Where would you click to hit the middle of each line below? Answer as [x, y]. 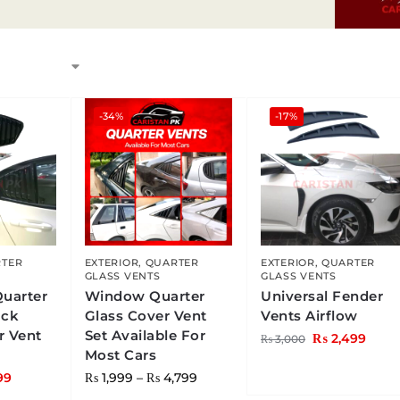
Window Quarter [145, 296]
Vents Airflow [309, 316]
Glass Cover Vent [146, 316]
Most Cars [121, 355]
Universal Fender [322, 296]
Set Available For [145, 336]
